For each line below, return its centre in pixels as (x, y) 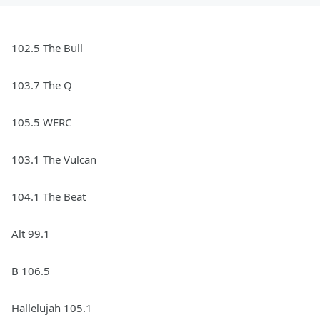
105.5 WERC (41, 122)
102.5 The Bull (47, 48)
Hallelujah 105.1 (52, 308)
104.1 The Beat (49, 196)
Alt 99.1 (31, 234)
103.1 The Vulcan (54, 159)
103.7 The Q (42, 85)
